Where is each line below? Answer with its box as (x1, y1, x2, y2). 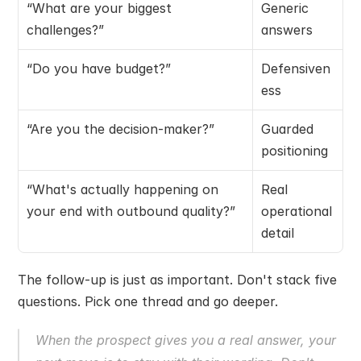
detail (261, 224, 294, 241)
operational (261, 202, 332, 219)
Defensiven (261, 60, 330, 77)
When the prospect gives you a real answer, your (35, 331, 336, 348)
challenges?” (27, 21, 104, 38)
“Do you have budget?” (27, 60, 171, 77)
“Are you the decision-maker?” (27, 120, 214, 137)
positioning (261, 142, 328, 159)
